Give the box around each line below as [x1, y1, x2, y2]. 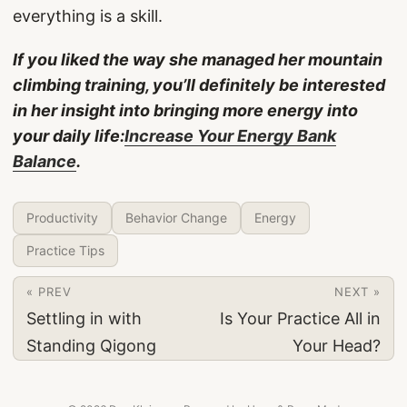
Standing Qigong [26, 336, 156, 355]
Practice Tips [26, 243, 104, 258]
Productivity [26, 210, 98, 225]
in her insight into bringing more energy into [13, 101, 358, 120]
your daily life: [13, 126, 124, 145]
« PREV [26, 284, 72, 299]
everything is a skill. [13, 6, 163, 25]
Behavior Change [125, 210, 227, 225]
